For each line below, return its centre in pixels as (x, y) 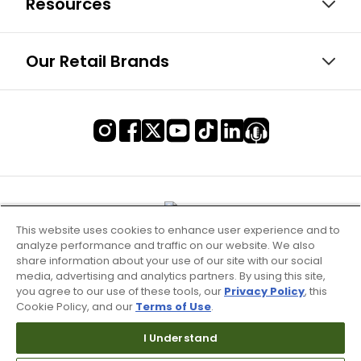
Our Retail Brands (98, 62)
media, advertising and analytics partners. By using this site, (171, 276)
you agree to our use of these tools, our (120, 292)
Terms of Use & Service (180, 336)
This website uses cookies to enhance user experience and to (178, 230)
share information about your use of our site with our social (169, 261)
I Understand (180, 338)
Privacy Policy (264, 292)
